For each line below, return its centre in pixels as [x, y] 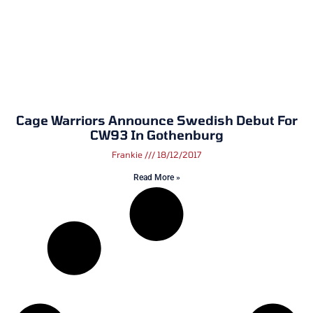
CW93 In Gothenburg [156, 134]
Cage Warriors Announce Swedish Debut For [156, 120]
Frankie [128, 154]
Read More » [156, 177]
